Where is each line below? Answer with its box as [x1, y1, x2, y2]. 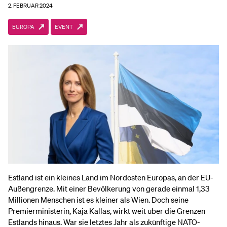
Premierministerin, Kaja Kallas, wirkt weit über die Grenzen [8, 206, 205, 216]
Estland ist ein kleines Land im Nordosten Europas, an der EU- [8, 172, 213, 182]
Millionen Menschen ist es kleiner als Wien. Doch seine [8, 195, 188, 205]
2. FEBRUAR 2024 [8, 2, 53, 9]
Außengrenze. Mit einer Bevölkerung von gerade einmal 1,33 [8, 183, 210, 194]
